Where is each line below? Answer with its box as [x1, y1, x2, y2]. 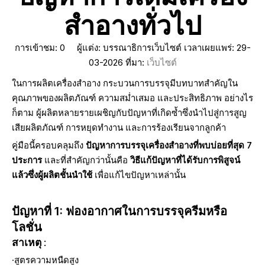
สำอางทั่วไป [63, 9, 202, 41]
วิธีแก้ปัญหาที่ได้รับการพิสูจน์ [130, 154, 240, 166]
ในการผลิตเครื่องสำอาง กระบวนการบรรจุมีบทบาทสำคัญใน [12, 77, 238, 89]
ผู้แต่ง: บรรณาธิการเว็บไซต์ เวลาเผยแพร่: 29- [64, 42, 251, 53]
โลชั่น [12, 220, 42, 234]
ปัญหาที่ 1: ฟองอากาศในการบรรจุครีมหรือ [12, 204, 227, 218]
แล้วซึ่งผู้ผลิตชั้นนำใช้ [12, 169, 95, 180]
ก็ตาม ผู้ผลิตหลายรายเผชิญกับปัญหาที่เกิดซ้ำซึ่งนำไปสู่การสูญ [12, 107, 247, 118]
